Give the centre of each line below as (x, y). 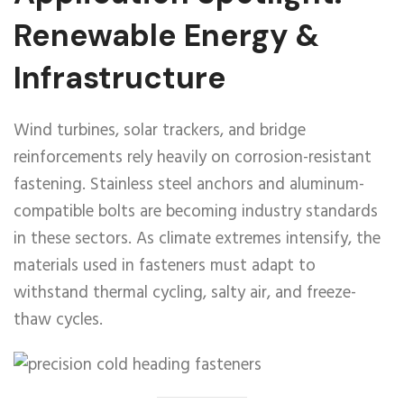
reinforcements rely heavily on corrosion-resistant (193, 158)
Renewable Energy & (166, 36)
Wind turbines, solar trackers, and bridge (160, 131)
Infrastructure (120, 78)
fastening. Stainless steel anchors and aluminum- (189, 185)
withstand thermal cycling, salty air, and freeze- (185, 293)
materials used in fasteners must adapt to (165, 266)
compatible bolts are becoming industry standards (196, 212)
